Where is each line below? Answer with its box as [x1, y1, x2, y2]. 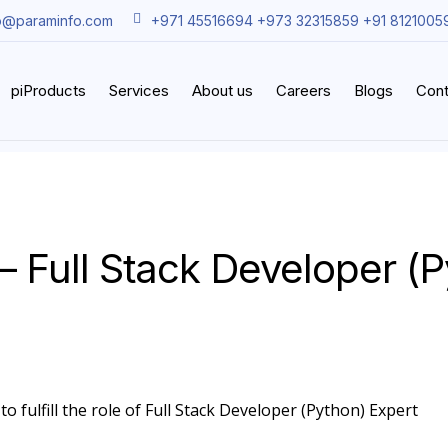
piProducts [11, 80, 86, 100]
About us [192, 80, 253, 100]
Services [109, 80, 169, 100]
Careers [276, 80, 331, 100]
